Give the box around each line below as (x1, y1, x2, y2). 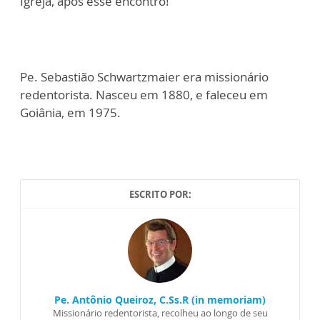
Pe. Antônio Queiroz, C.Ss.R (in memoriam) (54, 293, 266, 307)
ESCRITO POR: (129, 188, 191, 201)
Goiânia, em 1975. (20, 104, 121, 121)
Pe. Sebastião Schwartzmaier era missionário (20, 69, 269, 86)
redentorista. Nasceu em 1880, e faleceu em (20, 86, 268, 104)
